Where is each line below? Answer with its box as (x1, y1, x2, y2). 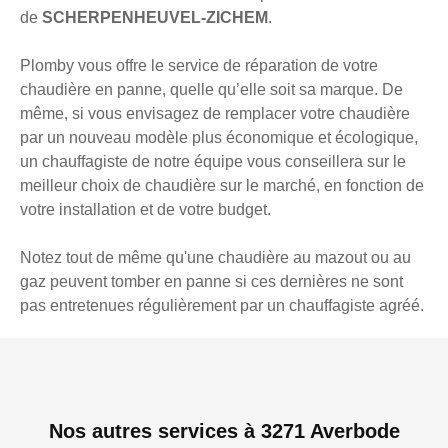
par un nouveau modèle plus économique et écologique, (20, 129, 418, 147)
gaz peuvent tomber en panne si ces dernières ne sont (20, 273, 403, 291)
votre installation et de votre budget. (20, 201, 271, 219)
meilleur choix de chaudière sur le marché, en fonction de (20, 177, 424, 195)
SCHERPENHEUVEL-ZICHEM (42, 9, 268, 27)
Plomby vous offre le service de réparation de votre (20, 57, 378, 75)
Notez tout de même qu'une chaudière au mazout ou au (20, 249, 411, 267)
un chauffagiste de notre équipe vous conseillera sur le (20, 153, 406, 171)
